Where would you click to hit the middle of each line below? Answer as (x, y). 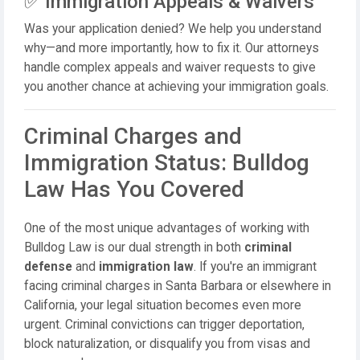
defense (48, 267)
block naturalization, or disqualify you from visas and (167, 344)
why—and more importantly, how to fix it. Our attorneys (172, 48)
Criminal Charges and (133, 136)
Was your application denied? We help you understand (173, 29)
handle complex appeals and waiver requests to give (170, 67)
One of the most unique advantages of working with (167, 228)
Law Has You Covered (134, 189)
